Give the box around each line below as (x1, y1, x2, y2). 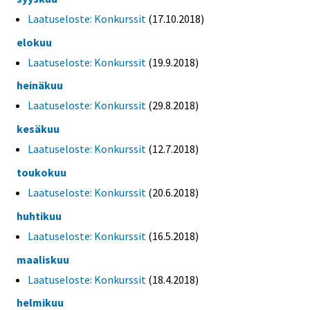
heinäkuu (17, 78, 63, 93)
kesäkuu (17, 122, 60, 136)
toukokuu (17, 165, 66, 179)
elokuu (17, 35, 52, 49)
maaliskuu (17, 252, 69, 266)
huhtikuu (17, 208, 62, 223)
